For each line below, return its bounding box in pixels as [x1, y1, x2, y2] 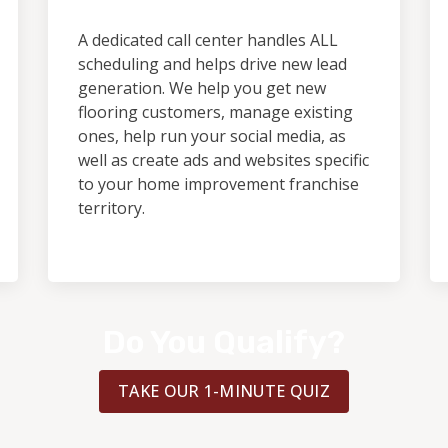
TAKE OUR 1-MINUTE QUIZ [117, 380, 330, 402]
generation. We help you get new [78, 77, 326, 99]
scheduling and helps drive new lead [78, 53, 347, 75]
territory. [78, 197, 145, 219]
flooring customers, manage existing [78, 101, 353, 123]
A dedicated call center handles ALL [78, 29, 338, 51]
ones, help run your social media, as [78, 125, 346, 147]
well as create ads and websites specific [78, 149, 369, 171]
